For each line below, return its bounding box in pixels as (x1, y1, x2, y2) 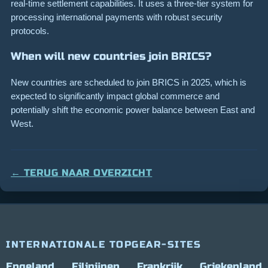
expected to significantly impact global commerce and (11, 90, 220, 101)
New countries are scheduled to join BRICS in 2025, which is (11, 77, 246, 87)
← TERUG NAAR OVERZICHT (11, 166, 153, 178)
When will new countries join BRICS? (11, 49, 211, 63)
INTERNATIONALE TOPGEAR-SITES (6, 238, 201, 250)
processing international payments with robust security (11, 11, 223, 22)
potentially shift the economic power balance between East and (11, 104, 255, 115)
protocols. (11, 25, 49, 36)
